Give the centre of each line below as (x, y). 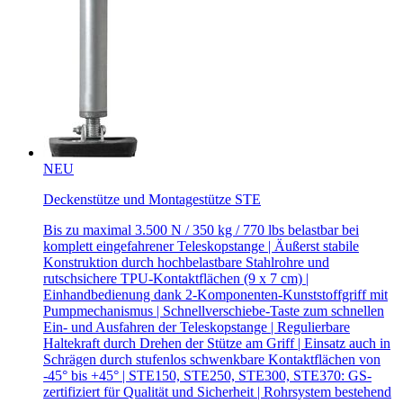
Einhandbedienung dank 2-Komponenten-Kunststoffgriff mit (215, 295)
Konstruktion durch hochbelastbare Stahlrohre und (186, 263)
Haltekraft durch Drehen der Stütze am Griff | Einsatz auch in (217, 344)
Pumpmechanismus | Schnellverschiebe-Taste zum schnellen (214, 311)
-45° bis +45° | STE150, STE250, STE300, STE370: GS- (207, 376)
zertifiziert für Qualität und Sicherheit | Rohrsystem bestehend (217, 392)
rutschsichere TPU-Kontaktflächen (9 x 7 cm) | (176, 279)
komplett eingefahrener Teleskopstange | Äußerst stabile (201, 246)
